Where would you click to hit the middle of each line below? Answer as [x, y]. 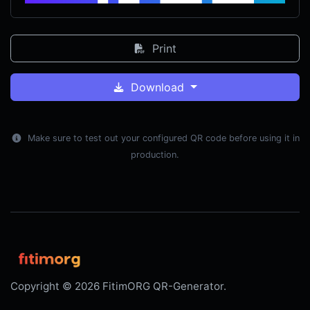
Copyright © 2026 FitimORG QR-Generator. [118, 286]
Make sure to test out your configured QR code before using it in [163, 138]
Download [158, 88]
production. [155, 155]
